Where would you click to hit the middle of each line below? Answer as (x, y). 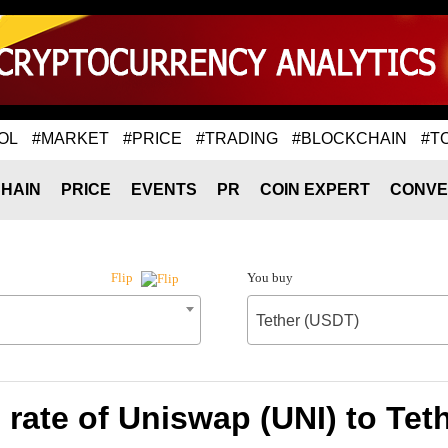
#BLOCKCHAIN (349, 138)
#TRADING (237, 138)
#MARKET (70, 138)
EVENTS (164, 189)
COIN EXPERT (315, 189)
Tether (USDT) (307, 320)
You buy (269, 277)
